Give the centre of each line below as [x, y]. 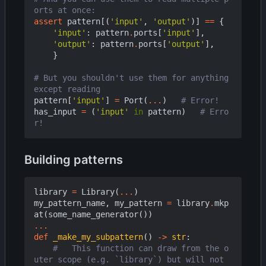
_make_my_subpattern [98, 237]
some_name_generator [93, 214]
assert [48, 21]
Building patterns [74, 159]
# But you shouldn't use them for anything [131, 77]
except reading [67, 89]
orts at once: [65, 10]
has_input [55, 111]
